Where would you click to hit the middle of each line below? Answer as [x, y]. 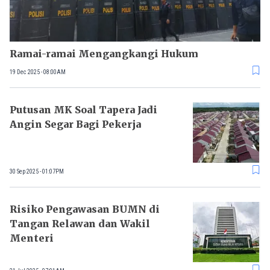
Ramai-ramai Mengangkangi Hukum [104, 54]
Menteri [32, 238]
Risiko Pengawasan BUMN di [85, 209]
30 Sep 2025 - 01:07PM [37, 171]
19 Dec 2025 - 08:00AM [38, 72]
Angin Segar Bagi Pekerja [75, 124]
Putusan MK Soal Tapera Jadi [83, 110]
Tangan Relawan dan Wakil [80, 224]
